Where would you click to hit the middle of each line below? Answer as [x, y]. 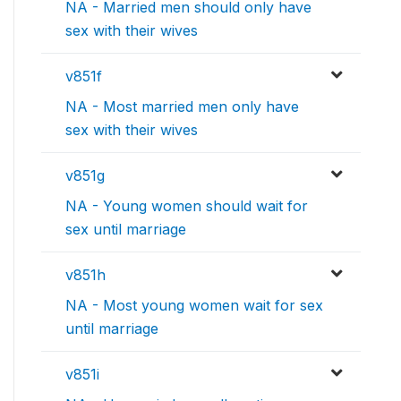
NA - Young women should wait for [187, 206]
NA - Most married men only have [182, 107]
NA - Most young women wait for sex [194, 306]
